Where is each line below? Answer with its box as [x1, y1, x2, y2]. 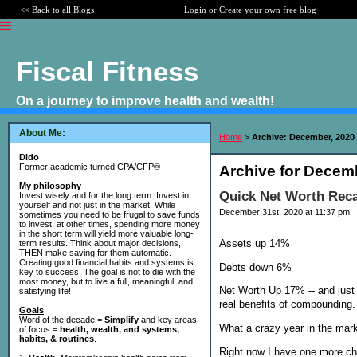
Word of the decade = [19, 315, 104, 324]
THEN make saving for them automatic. [19, 248, 171, 257]
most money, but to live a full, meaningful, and [19, 277, 193, 286]
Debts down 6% [219, 261, 292, 273]
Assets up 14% [219, 237, 290, 249]
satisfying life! [19, 286, 71, 296]
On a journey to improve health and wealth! [16, 94, 274, 108]
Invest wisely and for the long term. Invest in [19, 190, 189, 200]
